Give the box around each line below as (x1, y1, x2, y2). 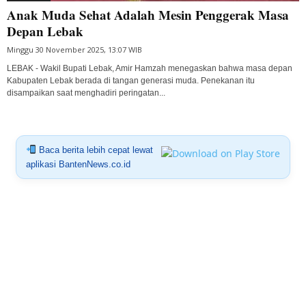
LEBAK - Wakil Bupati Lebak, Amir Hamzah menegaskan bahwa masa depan (7, 63, 292, 73)
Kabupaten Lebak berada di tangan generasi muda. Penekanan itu (7, 75, 255, 85)
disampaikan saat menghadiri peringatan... (7, 87, 165, 98)
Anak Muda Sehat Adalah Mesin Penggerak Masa (7, 5, 289, 24)
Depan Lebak (7, 21, 83, 40)
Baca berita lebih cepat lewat (36, 144, 153, 155)
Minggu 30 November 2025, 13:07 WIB (7, 44, 142, 55)
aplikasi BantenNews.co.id (25, 158, 130, 169)
